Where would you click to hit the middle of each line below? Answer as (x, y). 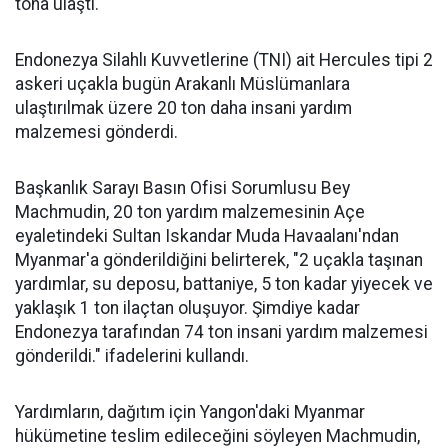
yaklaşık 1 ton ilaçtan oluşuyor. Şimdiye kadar (187, 308)
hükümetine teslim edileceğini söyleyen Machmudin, (217, 436)
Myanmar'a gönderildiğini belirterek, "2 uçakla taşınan (219, 260)
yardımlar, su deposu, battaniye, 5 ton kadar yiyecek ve (224, 284)
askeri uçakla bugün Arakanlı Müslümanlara (182, 84)
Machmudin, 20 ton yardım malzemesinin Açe (190, 212)
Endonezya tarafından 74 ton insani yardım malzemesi (221, 332)
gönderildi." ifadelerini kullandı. (132, 356)
